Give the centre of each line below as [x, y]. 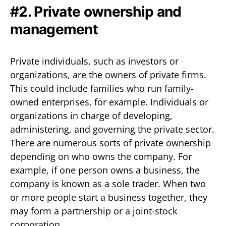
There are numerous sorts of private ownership [110, 143]
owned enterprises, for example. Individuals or [109, 102]
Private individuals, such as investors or [94, 61]
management [54, 29]
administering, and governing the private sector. [112, 129]
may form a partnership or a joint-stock [94, 211]
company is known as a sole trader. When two [108, 183]
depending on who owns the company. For [101, 156]
